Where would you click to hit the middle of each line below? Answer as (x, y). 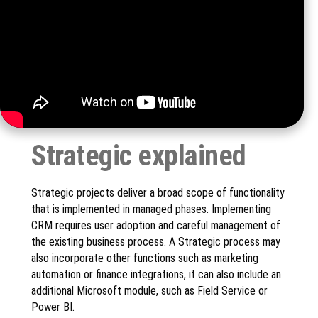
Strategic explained (139, 155)
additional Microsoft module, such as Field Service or (149, 290)
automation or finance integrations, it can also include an (156, 274)
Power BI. (53, 307)
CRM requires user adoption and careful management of (156, 225)
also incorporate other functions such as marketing (145, 258)
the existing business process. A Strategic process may (156, 241)
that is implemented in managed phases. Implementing (151, 209)
